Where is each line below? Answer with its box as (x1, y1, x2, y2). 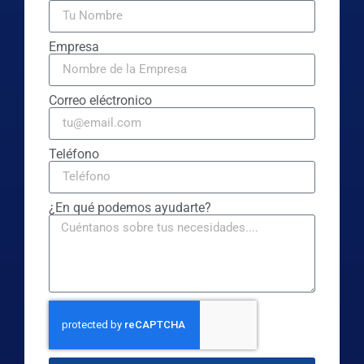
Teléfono (49, 145, 99, 162)
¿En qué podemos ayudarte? (49, 199, 211, 215)
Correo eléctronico (49, 92, 152, 108)
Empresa (49, 38, 99, 54)
